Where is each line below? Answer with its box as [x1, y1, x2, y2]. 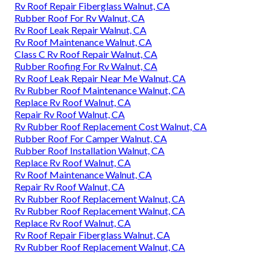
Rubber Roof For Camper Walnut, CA [14, 133, 167, 145]
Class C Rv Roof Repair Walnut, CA [14, 48, 157, 60]
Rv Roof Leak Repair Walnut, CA [14, 24, 146, 36]
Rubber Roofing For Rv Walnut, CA [14, 60, 157, 72]
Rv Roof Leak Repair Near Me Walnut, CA [14, 72, 186, 84]
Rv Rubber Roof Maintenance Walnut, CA [14, 84, 185, 96]
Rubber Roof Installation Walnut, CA [14, 145, 165, 157]
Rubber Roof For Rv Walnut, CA [14, 12, 145, 24]
